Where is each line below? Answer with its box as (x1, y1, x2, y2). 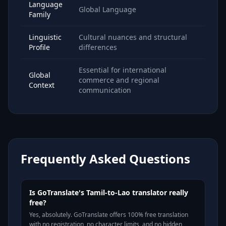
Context (29, 80, 54, 90)
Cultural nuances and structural (79, 32, 187, 42)
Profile (29, 42, 50, 52)
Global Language (79, 5, 136, 14)
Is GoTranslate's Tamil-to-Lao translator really (29, 188, 188, 197)
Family (29, 10, 50, 19)
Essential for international (79, 65, 166, 75)
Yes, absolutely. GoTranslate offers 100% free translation (29, 210, 188, 219)
